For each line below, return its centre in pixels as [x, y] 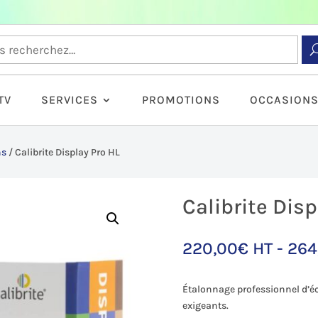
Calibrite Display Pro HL [68, 152]
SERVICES [70, 100]
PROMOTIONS [181, 100]
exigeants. [206, 305]
